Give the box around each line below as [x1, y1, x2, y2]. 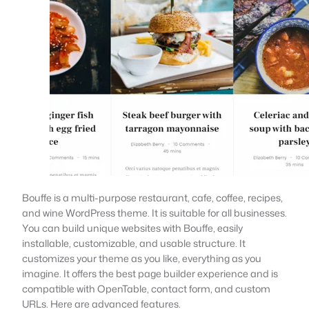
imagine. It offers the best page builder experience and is [22, 266, 278, 281]
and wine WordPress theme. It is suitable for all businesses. [22, 205, 287, 220]
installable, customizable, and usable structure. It [22, 235, 246, 250]
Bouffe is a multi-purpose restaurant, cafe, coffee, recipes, [22, 190, 283, 205]
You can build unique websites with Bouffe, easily [22, 220, 243, 235]
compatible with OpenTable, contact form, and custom [22, 281, 270, 296]
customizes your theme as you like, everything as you [22, 250, 261, 266]
